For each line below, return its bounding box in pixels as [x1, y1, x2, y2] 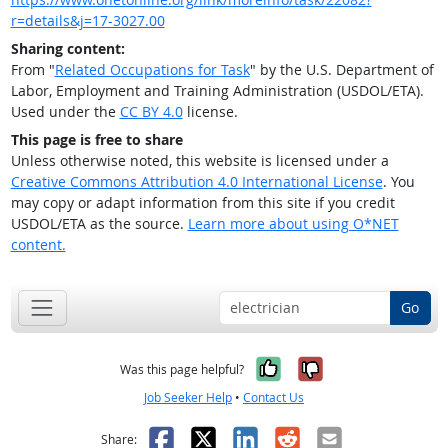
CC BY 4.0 [119, 102, 183, 122]
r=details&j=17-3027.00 [10, 11, 165, 31]
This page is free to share [10, 130, 183, 150]
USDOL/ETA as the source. [10, 214, 188, 234]
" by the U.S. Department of [249, 60, 434, 80]
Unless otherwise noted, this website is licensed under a [10, 151, 389, 171]
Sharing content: [10, 39, 125, 59]
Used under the [10, 102, 120, 122]
